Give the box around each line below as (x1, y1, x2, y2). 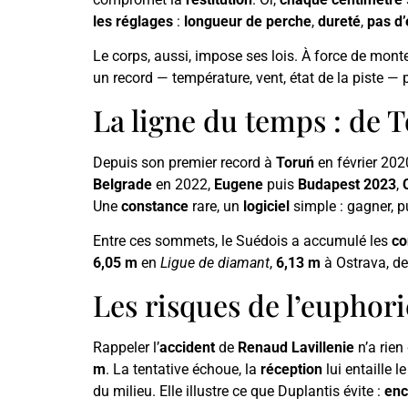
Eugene (214, 175, 263, 193)
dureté (318, 13, 361, 31)
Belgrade (93, 175, 152, 193)
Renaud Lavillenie (238, 338, 354, 356)
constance (121, 197, 189, 215)
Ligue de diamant (160, 254, 270, 272)
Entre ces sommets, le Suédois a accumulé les (93, 232, 392, 250)
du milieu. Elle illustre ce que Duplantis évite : (93, 382, 384, 400)
